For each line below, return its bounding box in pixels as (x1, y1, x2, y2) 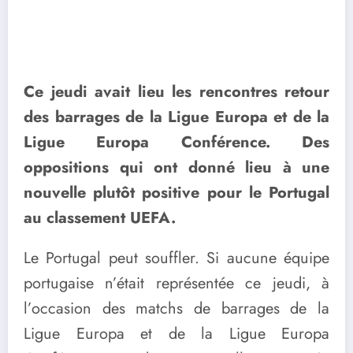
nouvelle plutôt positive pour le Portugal (24, 181, 329, 205)
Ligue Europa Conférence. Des (24, 131, 329, 154)
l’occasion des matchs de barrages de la (24, 297, 329, 321)
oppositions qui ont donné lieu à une (24, 156, 329, 180)
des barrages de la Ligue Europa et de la (24, 106, 329, 129)
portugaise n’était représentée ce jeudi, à (24, 272, 329, 295)
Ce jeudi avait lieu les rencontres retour (24, 80, 329, 104)
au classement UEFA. (24, 206, 176, 230)
